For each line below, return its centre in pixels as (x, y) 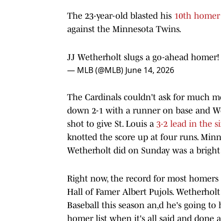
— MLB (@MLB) (96, 70)
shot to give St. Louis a (112, 124)
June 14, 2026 (150, 70)
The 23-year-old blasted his (121, 16)
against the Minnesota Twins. (124, 29)
